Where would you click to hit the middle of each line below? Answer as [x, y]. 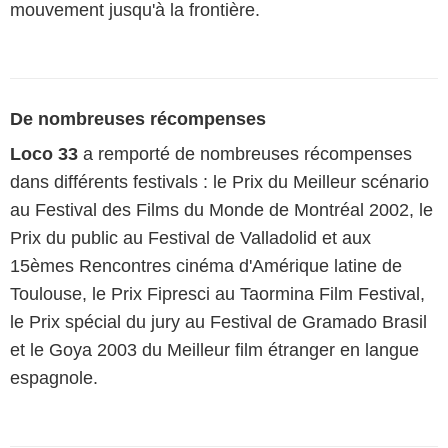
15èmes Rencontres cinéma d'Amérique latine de [206, 266]
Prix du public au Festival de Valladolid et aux [190, 238]
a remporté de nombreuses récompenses [245, 154]
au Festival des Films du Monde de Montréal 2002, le [221, 210]
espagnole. [54, 378]
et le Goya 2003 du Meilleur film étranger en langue [214, 350]
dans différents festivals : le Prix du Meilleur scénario [219, 182]
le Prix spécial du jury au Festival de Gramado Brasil [218, 322]
